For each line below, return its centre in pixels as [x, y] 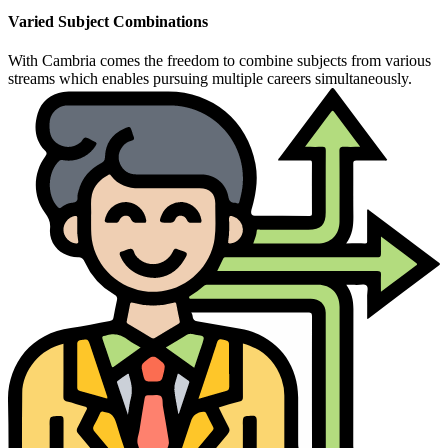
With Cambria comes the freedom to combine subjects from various [219, 60]
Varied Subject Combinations [108, 21]
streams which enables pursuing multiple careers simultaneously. [210, 78]
